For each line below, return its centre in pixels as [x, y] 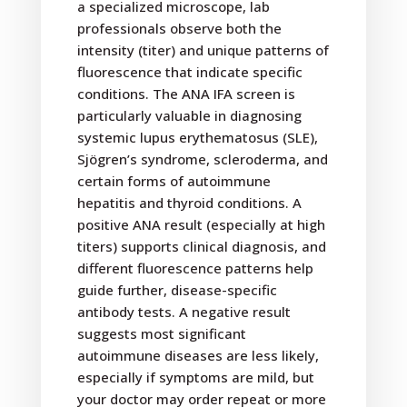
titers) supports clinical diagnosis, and [201, 247]
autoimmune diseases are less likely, [198, 356]
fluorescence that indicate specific [189, 72]
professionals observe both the [179, 29]
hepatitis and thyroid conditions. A [189, 203]
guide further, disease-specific [177, 290]
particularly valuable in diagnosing [189, 116]
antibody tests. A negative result [184, 312]
